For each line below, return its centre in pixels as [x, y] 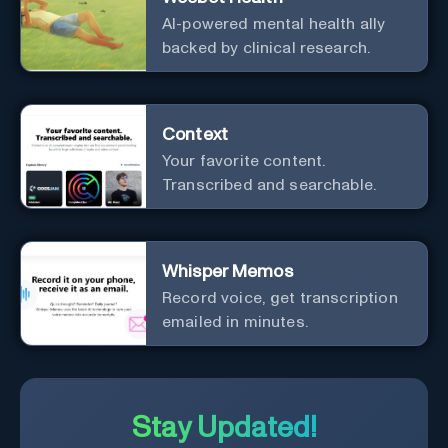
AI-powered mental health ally [274, 24]
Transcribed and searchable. [269, 185]
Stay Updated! [224, 429]
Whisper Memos [227, 272]
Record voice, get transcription [280, 298]
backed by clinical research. [266, 48]
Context [195, 135]
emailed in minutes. [235, 322]
